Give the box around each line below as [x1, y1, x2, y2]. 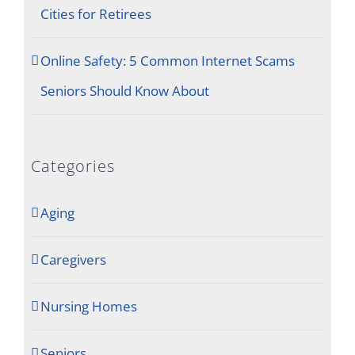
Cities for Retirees [40, 4, 151, 23]
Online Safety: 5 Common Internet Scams [40, 51, 295, 70]
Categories [30, 155, 115, 177]
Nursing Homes [40, 296, 137, 315]
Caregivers [40, 250, 106, 269]
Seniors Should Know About [40, 81, 209, 100]
